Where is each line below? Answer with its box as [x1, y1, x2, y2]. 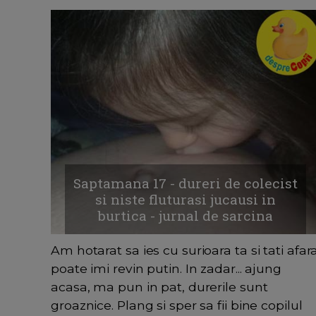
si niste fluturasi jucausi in [95, 190, 276, 209]
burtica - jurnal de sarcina [97, 207, 273, 225]
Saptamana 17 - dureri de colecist [73, 174, 298, 193]
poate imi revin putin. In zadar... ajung [51, 261, 281, 276]
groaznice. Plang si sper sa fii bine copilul [51, 298, 303, 313]
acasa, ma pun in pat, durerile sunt [51, 279, 268, 295]
